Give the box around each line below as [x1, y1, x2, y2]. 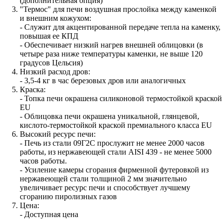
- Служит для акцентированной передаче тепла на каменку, [20, 22, 221, 31]
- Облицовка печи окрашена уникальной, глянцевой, [20, 111, 199, 120]
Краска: [20, 85, 46, 94]
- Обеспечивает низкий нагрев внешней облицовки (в [20, 40, 203, 49]
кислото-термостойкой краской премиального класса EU [20, 120, 212, 129]
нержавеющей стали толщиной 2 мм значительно [20, 174, 187, 183]
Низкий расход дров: [20, 67, 90, 76]
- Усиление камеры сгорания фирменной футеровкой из [20, 165, 209, 174]
